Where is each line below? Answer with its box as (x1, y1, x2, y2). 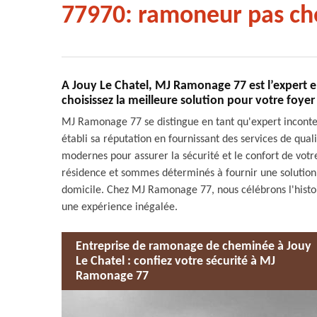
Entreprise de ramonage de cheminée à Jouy (76, 239, 311, 253)
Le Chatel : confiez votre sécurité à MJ (76, 254, 275, 268)
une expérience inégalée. (62, 202, 178, 213)
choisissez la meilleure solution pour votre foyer (62, 94, 315, 108)
